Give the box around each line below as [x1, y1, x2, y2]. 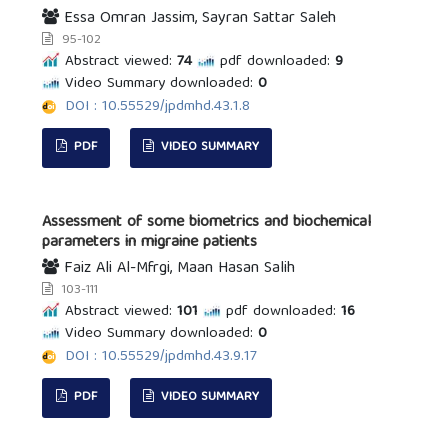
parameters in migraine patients [42, 228, 258, 257]
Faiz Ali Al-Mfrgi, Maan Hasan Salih [59, 254, 296, 283]
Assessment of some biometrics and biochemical [42, 208, 372, 237]
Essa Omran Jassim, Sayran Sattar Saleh [59, 4, 337, 33]
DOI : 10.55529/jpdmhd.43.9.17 [65, 343, 258, 370]
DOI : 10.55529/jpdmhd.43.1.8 [65, 93, 251, 120]
